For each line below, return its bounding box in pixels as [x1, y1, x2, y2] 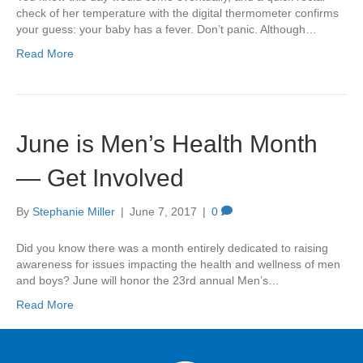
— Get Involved [16, 164, 184, 191]
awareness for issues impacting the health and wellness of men [16, 257, 340, 271]
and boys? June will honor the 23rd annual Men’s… [16, 273, 280, 287]
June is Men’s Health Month [16, 130, 318, 157]
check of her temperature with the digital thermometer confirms [16, 6, 339, 19]
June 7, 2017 [130, 204, 197, 218]
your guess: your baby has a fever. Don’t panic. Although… [16, 22, 317, 36]
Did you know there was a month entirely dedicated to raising [16, 241, 328, 254]
